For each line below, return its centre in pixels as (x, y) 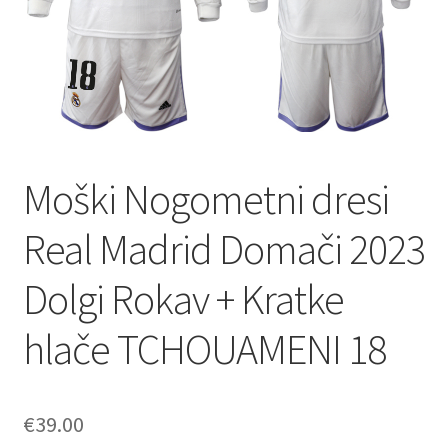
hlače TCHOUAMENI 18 (204, 348)
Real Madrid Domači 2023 (223, 248)
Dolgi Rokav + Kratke (183, 298)
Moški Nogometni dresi (205, 198)
